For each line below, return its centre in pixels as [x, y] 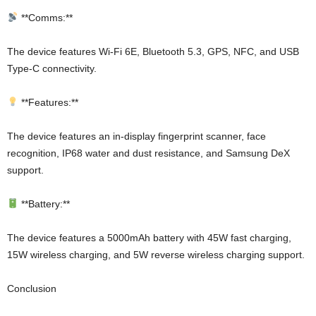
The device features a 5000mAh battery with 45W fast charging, [149, 237]
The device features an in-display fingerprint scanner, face [136, 136]
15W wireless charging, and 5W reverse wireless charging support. [156, 254]
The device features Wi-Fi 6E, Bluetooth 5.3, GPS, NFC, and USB [153, 51]
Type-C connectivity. [52, 68]
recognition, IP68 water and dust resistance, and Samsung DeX [148, 153]
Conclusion [32, 288]
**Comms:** [45, 17]
